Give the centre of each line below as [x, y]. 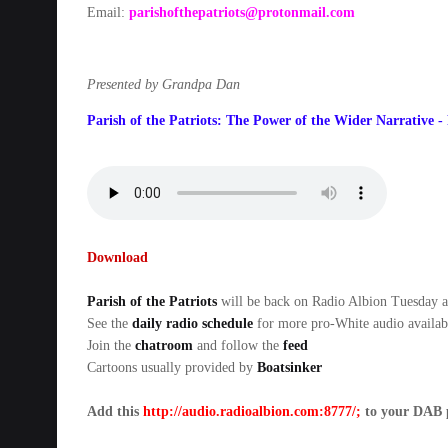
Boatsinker [289, 367]
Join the [109, 345]
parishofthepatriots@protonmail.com [242, 12]
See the [107, 323]
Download [117, 257]
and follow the [236, 345]
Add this [113, 411]
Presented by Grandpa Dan [163, 84]
